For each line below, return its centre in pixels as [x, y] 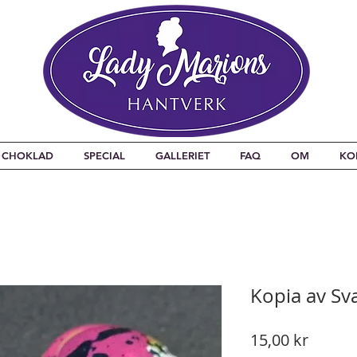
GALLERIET [182, 155]
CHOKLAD [27, 155]
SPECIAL [104, 155]
